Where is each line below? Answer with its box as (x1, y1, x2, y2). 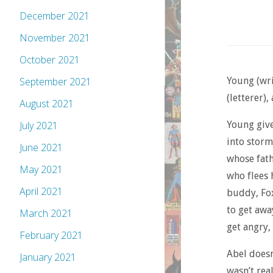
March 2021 (19, 207, 73, 221)
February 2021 (19, 229, 83, 243)
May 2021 (19, 163, 63, 177)
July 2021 (19, 119, 58, 133)
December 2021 (19, 9, 90, 23)
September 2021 (19, 75, 91, 89)
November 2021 (19, 31, 90, 45)
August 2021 (19, 97, 74, 111)
